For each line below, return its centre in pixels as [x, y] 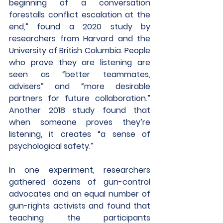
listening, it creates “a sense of [80, 134]
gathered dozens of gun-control [80, 182]
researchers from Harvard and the [80, 39]
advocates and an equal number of [80, 194]
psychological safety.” [51, 146]
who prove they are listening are [80, 62]
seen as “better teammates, [80, 74]
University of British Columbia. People [80, 51]
